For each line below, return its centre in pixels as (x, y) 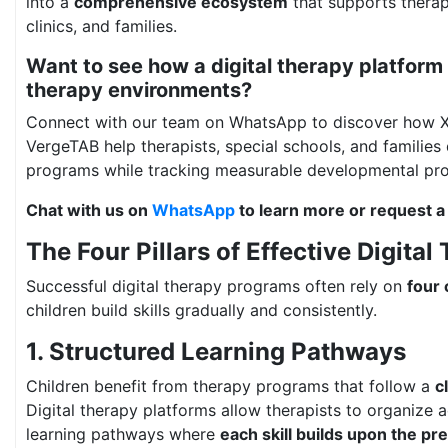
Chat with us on (89, 210)
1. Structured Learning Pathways (216, 351)
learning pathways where (123, 434)
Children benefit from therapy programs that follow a (230, 386)
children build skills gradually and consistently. (201, 310)
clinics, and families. (101, 26)
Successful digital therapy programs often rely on (216, 286)
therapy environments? (139, 90)
